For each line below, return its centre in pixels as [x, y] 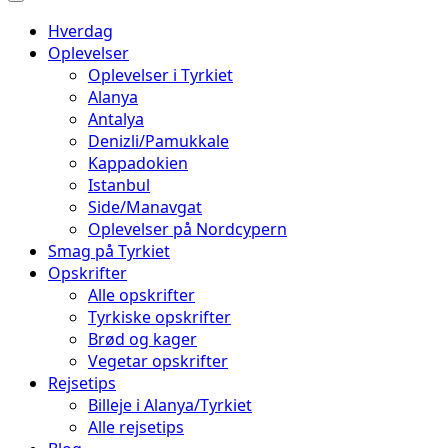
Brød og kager [142, 339]
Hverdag [80, 31]
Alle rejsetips [136, 427]
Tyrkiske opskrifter [159, 317]
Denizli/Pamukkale [158, 141]
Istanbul [119, 185]
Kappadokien [138, 163]
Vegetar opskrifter [158, 361]
